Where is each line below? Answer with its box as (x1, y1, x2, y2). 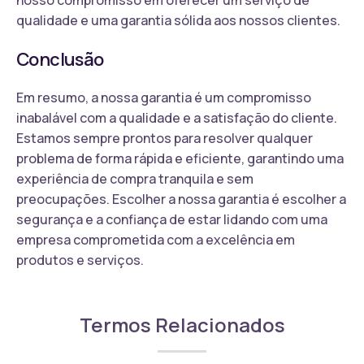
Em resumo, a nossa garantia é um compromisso (16, 88, 311, 106)
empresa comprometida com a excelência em (16, 230, 295, 249)
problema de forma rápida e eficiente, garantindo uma (16, 149, 344, 167)
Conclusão (16, 46, 104, 71)
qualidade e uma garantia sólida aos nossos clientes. (16, 11, 340, 29)
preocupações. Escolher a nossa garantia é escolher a (16, 189, 346, 208)
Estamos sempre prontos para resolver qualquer (16, 128, 313, 147)
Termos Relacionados (79, 310, 285, 338)
